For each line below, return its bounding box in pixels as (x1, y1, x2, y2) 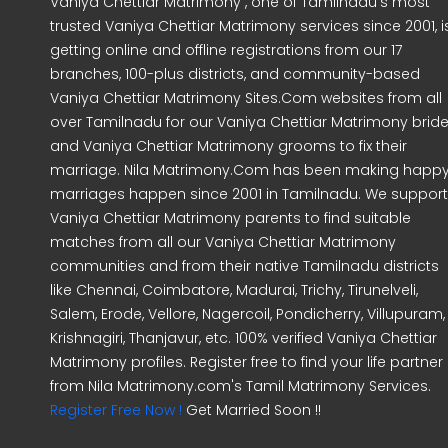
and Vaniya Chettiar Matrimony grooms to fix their (50, 136, 407, 157)
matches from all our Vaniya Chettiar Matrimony (50, 232, 396, 253)
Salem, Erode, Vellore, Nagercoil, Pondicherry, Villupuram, (50, 304, 445, 325)
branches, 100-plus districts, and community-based (50, 64, 420, 85)
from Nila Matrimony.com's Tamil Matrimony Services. (50, 376, 431, 397)
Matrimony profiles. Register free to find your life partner (50, 352, 443, 373)
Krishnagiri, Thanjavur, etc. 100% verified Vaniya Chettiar (50, 328, 437, 349)
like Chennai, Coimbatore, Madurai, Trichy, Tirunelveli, (50, 280, 418, 301)
